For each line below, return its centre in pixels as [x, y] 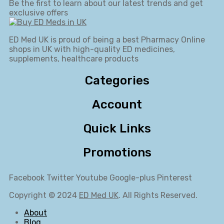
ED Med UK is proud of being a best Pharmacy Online [107, 40]
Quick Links [117, 128]
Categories [117, 80]
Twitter [60, 177]
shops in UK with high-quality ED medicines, [92, 49]
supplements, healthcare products [74, 59]
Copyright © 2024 [44, 195]
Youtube [92, 177]
